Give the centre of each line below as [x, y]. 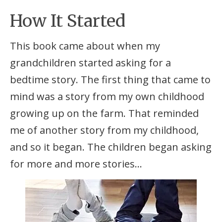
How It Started [68, 21]
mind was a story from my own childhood [107, 97]
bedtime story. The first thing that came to [111, 80]
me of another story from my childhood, [105, 130]
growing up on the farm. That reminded [105, 113]
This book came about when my [85, 46]
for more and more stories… [76, 164]
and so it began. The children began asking [111, 147]
